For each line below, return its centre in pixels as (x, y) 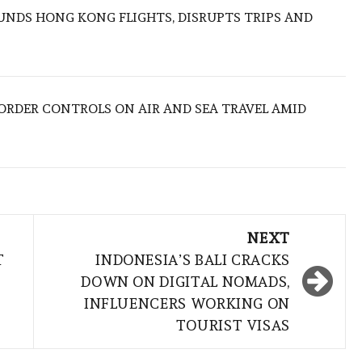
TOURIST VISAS (233, 326)
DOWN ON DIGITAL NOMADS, (185, 282)
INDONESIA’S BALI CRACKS (193, 260)
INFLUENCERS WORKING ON (187, 304)
